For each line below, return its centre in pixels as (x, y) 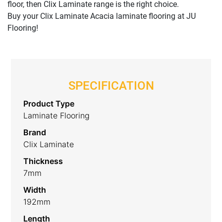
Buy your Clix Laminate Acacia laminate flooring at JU (102, 16)
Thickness (43, 161)
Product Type (49, 103)
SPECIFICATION (111, 85)
